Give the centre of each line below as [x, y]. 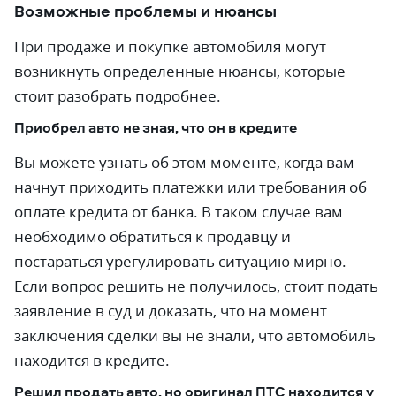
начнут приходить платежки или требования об [190, 187]
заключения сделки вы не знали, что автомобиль [195, 335]
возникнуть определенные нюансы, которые [180, 71]
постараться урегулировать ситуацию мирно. [180, 261]
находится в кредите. [92, 360]
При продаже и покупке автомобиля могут [170, 46]
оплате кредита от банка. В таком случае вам [179, 212]
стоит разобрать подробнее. [118, 96]
